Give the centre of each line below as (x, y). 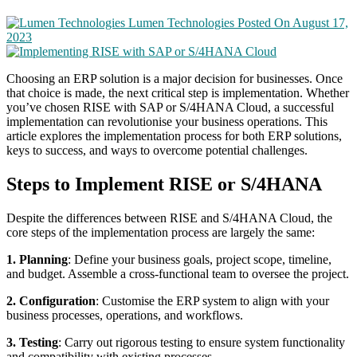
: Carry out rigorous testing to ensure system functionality (202, 342)
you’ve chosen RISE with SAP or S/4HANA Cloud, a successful (170, 107)
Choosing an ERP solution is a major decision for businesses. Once (175, 78)
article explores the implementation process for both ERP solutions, (174, 135)
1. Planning (37, 259)
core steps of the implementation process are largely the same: (161, 232)
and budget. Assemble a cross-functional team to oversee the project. (178, 273)
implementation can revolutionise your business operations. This (167, 121)
